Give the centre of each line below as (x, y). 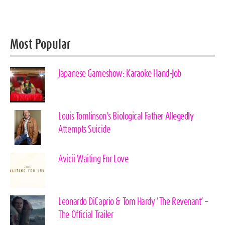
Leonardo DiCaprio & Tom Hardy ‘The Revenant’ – (133, 202)
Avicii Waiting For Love (93, 159)
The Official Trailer (86, 215)
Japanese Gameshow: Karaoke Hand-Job (120, 74)
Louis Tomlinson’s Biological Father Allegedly (126, 116)
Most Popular (40, 45)
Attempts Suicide (84, 129)
